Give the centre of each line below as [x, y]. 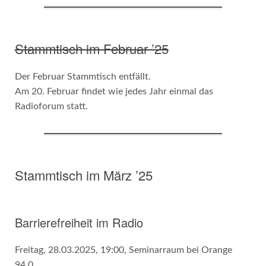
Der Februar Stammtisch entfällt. [83, 77]
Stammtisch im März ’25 [83, 175]
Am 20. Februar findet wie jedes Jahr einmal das [114, 92]
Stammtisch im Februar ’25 [91, 49]
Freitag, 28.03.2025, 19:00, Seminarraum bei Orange [123, 250]
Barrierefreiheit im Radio [79, 223]
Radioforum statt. [51, 107]
